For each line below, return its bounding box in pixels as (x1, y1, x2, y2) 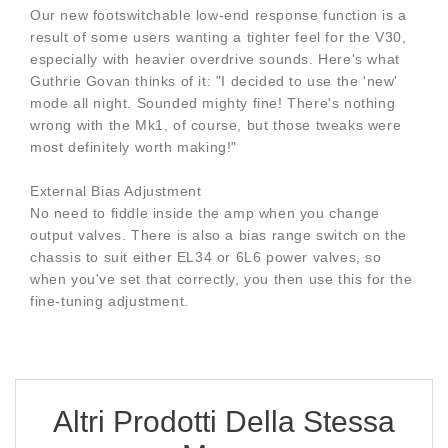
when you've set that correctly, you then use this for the (30, 271, 413, 288)
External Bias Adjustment (30, 183, 202, 200)
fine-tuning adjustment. (30, 293, 189, 310)
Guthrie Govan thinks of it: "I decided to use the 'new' (30, 73, 399, 90)
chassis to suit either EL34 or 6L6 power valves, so (30, 249, 382, 266)
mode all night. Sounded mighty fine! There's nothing (30, 95, 396, 112)
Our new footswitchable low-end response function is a (30, 7, 407, 24)
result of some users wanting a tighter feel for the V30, (30, 29, 407, 46)
